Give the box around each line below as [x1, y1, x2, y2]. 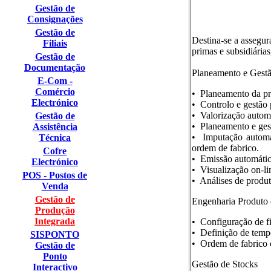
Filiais [42, 38, 67, 48]
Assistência [32, 122, 77, 132]
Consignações [27, 14, 83, 24]
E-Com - [37, 76, 73, 86]
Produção [34, 205, 75, 215]
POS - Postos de [22, 170, 87, 180]
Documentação [24, 62, 85, 73]
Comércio [34, 87, 75, 97]
